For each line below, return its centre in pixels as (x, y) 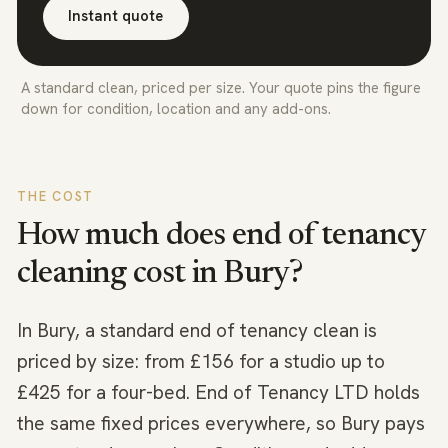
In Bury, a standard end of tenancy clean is (197, 331)
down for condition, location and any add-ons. (176, 109)
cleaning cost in (120, 274)
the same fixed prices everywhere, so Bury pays (221, 424)
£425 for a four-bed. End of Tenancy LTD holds (218, 393)
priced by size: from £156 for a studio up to (201, 362)
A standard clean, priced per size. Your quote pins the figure (221, 88)
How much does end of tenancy (221, 236)
